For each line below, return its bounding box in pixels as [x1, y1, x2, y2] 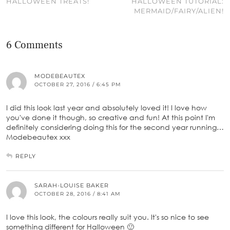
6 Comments [6, 39, 63, 52]
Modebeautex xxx [6, 132, 70, 142]
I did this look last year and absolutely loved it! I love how [6, 103, 207, 112]
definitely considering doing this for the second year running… [6, 123, 224, 132]
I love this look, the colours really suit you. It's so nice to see [6, 213, 209, 222]
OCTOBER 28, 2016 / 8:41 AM [34, 190, 121, 198]
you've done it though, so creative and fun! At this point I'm [6, 113, 215, 122]
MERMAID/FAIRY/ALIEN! [134, 7, 224, 15]
